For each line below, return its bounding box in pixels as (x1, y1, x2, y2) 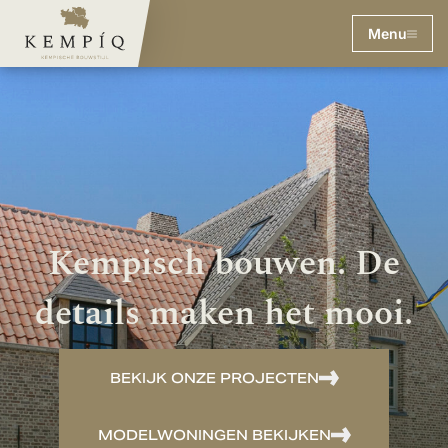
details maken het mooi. (35, 287, 413, 340)
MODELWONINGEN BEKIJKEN (97, 425, 331, 444)
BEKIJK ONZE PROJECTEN (109, 368, 319, 387)
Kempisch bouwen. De (48, 237, 400, 290)
